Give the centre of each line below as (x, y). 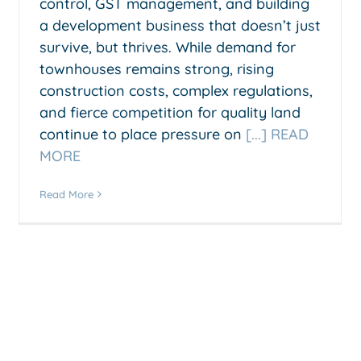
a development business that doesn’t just (180, 25)
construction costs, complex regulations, (176, 90)
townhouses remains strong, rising (157, 68)
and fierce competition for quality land (170, 112)
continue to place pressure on (143, 134)
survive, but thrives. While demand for (168, 47)
